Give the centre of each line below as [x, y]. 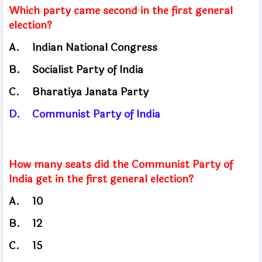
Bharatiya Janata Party [92, 92]
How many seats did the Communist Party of [121, 164]
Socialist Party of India [89, 69]
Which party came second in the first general [121, 10]
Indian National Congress [96, 47]
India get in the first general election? [103, 179]
